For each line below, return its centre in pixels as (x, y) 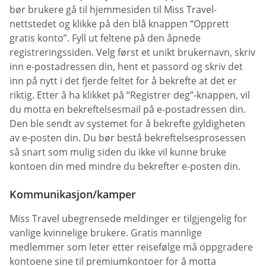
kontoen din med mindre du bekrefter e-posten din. (125, 167)
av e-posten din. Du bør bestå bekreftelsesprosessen (128, 138)
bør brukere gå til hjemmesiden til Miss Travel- (113, 10)
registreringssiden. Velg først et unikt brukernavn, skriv (132, 53)
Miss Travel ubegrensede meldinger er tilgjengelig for (128, 219)
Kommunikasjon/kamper (73, 194)
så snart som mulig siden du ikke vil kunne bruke (118, 152)
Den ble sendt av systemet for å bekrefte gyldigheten (127, 124)
